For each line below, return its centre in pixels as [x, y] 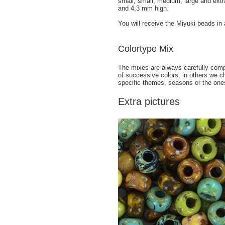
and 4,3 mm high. [143, 8]
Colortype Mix [146, 49]
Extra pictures [149, 101]
